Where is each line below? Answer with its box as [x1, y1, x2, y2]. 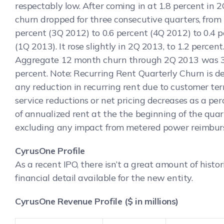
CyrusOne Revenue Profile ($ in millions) [15, 195, 178, 207]
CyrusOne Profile [15, 144, 85, 156]
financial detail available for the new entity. [15, 171, 193, 183]
